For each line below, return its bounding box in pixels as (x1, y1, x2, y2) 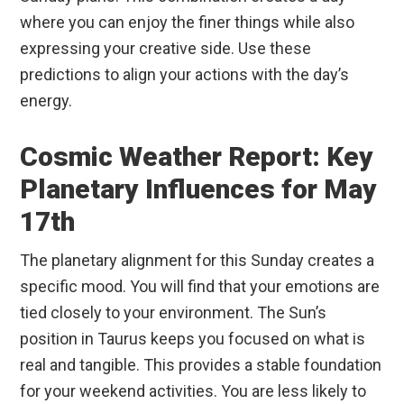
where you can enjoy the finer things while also (20, 13, 355, 32)
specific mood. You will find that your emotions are (20, 277, 381, 297)
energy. (20, 91, 73, 111)
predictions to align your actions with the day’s (20, 65, 350, 85)
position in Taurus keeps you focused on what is (20, 329, 366, 349)
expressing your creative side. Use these (20, 39, 312, 59)
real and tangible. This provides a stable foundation (20, 355, 382, 375)
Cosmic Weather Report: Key (20, 141, 374, 173)
